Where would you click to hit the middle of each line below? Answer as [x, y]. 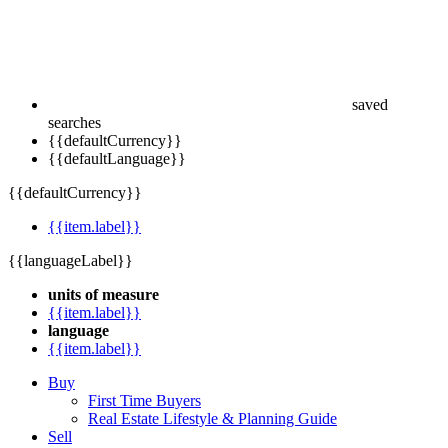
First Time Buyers [144, 418]
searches [74, 140]
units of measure [103, 312]
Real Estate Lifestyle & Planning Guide [212, 436]
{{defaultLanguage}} [117, 176]
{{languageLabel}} [70, 278]
